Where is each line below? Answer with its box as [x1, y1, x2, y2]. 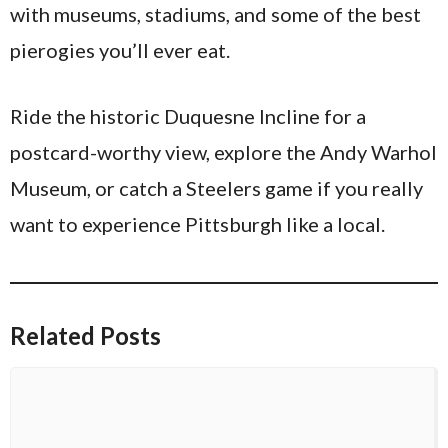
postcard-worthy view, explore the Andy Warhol [10, 139, 437, 164]
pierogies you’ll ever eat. [10, 37, 230, 62]
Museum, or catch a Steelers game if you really [10, 175, 423, 200]
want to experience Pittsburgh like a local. [10, 211, 385, 236]
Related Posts [10, 320, 161, 350]
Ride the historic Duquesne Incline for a [10, 103, 366, 128]
